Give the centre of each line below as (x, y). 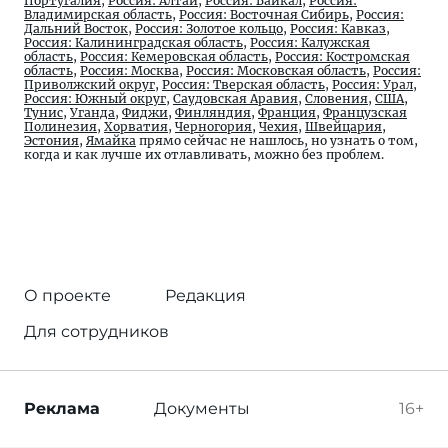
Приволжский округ (89, 84)
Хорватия (136, 126)
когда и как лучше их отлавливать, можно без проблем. (204, 154)
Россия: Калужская (310, 42)
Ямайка (111, 140)
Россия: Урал (372, 84)
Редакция (205, 295)
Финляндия (213, 112)
